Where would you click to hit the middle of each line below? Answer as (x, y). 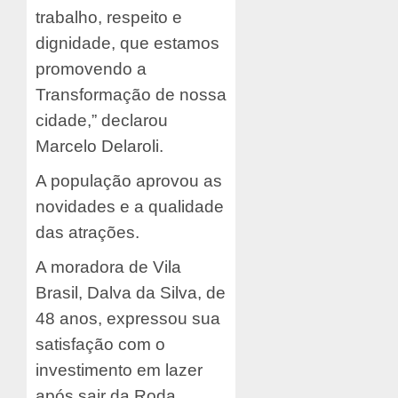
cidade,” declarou (102, 120)
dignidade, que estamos (127, 43)
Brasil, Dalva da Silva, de (131, 292)
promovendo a (91, 68)
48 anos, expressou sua (128, 318)
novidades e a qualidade (130, 206)
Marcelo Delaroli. (99, 146)
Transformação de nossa (131, 94)
